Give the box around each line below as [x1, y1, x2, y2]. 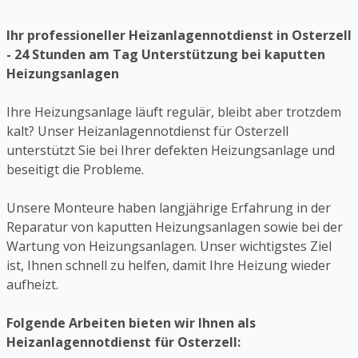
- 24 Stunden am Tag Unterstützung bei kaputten [6, 46, 325, 64]
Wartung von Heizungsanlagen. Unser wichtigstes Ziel [6, 237, 332, 256]
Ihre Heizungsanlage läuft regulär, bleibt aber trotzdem [6, 103, 341, 121]
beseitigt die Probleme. [6, 161, 144, 179]
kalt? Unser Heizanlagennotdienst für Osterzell [6, 122, 288, 141]
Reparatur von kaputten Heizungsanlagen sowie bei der [6, 218, 343, 237]
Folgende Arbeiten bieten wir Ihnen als [6, 314, 256, 332]
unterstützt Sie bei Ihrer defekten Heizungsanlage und [6, 141, 335, 160]
